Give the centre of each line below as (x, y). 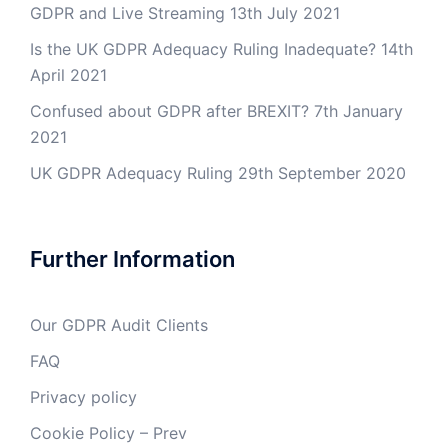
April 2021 (68, 75)
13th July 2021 (285, 13)
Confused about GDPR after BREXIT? (169, 111)
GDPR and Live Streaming (127, 13)
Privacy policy (83, 397)
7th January (358, 111)
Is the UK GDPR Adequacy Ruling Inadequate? (203, 49)
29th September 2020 (322, 173)
